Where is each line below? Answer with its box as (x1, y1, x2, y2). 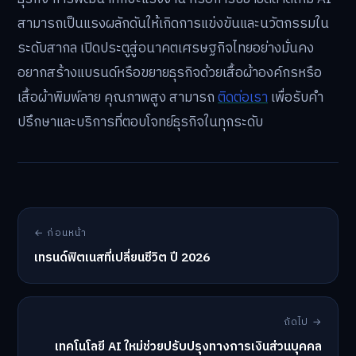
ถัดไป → (283, 314, 322, 330)
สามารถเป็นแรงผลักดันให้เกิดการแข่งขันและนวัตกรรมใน (17, 12, 329, 35)
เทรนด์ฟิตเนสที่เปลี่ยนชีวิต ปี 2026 (34, 247, 210, 268)
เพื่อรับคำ (268, 86, 323, 109)
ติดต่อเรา (218, 86, 268, 109)
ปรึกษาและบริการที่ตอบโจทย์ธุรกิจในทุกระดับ (17, 110, 263, 133)
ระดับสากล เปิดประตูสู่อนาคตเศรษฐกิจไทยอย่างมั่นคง (17, 37, 314, 60)
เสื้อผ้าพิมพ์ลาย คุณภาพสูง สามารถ (17, 86, 218, 109)
